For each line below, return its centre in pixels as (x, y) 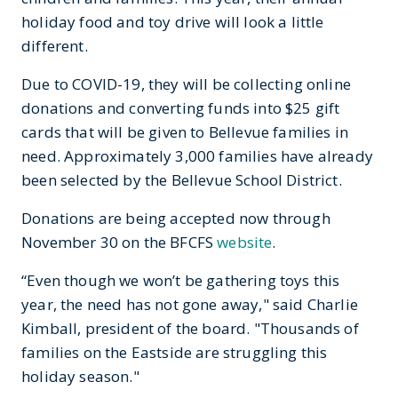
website (245, 242)
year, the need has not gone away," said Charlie (190, 304)
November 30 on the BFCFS (119, 242)
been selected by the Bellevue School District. (182, 180)
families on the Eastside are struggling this (175, 352)
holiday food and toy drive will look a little (173, 22)
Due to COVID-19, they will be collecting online (186, 84)
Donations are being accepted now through (176, 218)
